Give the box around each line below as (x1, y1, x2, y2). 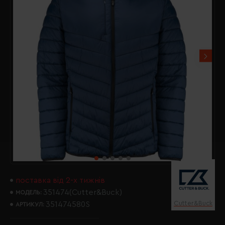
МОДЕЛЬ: (16, 189, 42, 195)
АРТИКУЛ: (16, 201, 44, 207)
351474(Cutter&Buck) (43, 188, 122, 196)
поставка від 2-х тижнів (16, 176, 105, 184)
